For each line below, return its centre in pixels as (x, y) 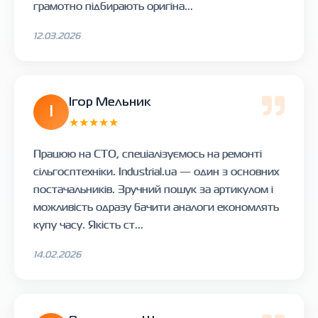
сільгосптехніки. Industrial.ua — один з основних (156, 171)
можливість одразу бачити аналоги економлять (156, 207)
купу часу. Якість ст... (88, 224)
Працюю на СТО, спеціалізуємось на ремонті (148, 153)
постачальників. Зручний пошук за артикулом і (153, 189)
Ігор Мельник (110, 102)
